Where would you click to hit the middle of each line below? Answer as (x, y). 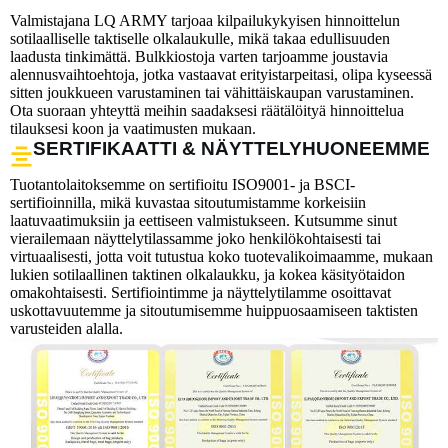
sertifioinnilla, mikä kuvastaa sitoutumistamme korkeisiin (188, 202)
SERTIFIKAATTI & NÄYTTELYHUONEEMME (231, 148)
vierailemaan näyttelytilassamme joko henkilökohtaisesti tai (195, 238)
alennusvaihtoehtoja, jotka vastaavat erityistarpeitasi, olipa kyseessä (221, 74)
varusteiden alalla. (66, 328)
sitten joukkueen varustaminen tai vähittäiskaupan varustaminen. (212, 92)
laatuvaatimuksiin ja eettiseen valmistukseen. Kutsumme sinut (203, 220)
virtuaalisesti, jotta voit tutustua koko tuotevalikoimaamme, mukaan (221, 256)
